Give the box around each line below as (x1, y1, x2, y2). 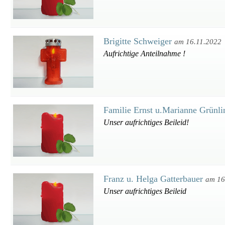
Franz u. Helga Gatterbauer (103, 174, 205, 184)
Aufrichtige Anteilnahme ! (103, 49, 185, 58)
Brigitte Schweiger (103, 36, 174, 46)
